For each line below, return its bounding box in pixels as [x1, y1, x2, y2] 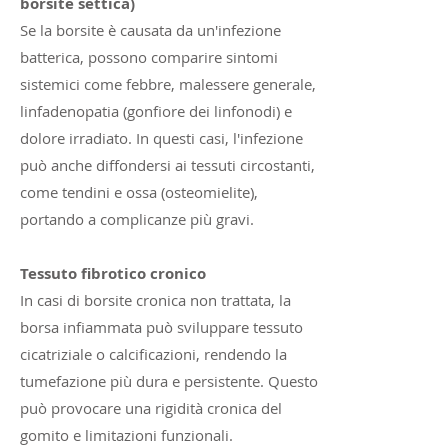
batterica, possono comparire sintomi [20, 47, 278, 67]
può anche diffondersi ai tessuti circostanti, [20, 155, 315, 175]
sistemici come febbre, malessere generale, [20, 74, 316, 94]
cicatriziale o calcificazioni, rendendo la [20, 344, 287, 364]
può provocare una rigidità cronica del [20, 398, 282, 418]
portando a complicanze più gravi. [20, 209, 254, 229]
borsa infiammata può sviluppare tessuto [20, 317, 303, 337]
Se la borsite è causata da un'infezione [20, 20, 281, 40]
